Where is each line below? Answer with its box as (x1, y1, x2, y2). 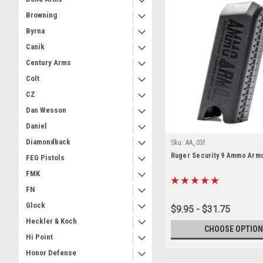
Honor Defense (26, 248, 76, 257)
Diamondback (26, 137, 70, 146)
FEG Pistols (26, 153, 65, 162)
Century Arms (26, 58, 71, 67)
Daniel (26, 122, 47, 130)
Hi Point (26, 232, 53, 241)
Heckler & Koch (26, 217, 77, 225)
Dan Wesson (26, 106, 66, 114)
